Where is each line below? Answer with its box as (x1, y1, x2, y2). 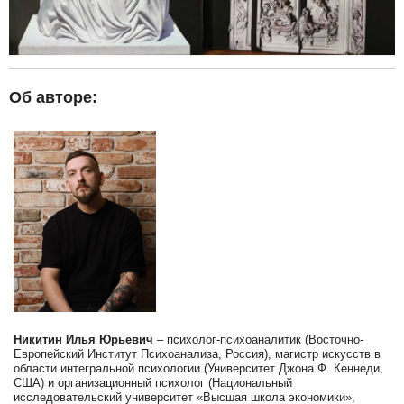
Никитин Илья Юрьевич (14, 332, 153, 346)
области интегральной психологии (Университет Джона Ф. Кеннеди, (14, 361, 383, 375)
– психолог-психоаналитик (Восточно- (153, 332, 363, 346)
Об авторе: (9, 88, 97, 107)
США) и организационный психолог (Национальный (14, 375, 292, 390)
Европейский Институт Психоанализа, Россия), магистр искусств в (14, 346, 381, 361)
